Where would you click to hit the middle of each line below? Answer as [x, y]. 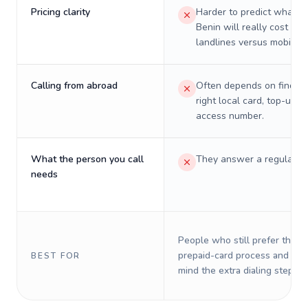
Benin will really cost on [249, 27]
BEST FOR [56, 256]
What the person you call [87, 159]
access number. [230, 116]
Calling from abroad [74, 86]
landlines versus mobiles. [251, 42]
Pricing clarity [60, 12]
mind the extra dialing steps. [239, 271]
